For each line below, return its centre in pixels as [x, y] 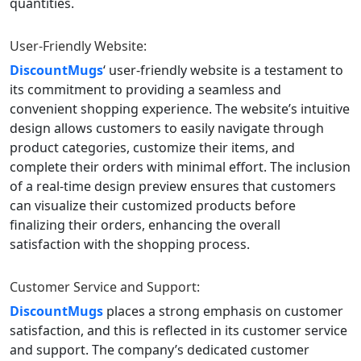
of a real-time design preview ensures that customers [173, 186]
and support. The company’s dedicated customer [160, 349]
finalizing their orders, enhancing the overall [145, 224]
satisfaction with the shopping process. [130, 244]
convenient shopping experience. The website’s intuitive [180, 108]
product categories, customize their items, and [152, 147]
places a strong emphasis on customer [225, 311]
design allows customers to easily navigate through [167, 128]
